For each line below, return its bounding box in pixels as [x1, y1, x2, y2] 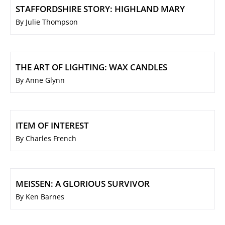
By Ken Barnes [16, 192, 64, 202]
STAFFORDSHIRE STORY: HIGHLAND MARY [16, 3, 185, 15]
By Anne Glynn [16, 75, 65, 85]
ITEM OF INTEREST [16, 120, 89, 132]
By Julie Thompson [16, 17, 78, 27]
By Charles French [16, 134, 76, 144]
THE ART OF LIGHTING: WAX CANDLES [16, 61, 167, 73]
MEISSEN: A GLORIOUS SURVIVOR [16, 178, 150, 190]
